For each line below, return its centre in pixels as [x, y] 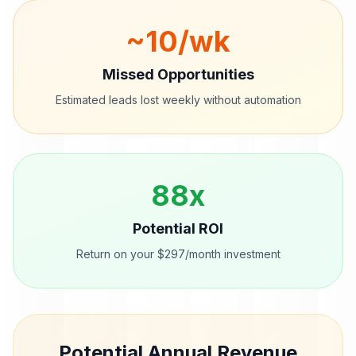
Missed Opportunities [178, 74]
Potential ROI [178, 228]
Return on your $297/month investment [178, 254]
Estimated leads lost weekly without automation [178, 100]
